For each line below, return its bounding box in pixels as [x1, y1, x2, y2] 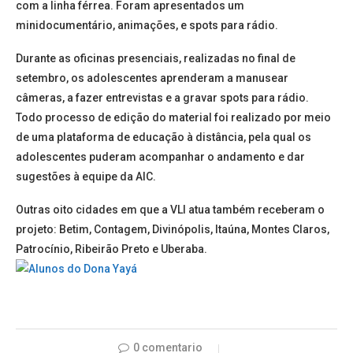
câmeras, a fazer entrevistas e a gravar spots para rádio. [16, 91, 309, 104]
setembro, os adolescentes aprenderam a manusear [16, 71, 288, 84]
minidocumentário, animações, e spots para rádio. [16, 18, 278, 32]
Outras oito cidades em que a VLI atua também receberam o [16, 203, 325, 216]
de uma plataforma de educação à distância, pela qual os [16, 130, 311, 143]
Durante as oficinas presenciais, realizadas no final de [16, 51, 295, 65]
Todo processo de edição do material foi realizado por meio [16, 110, 331, 124]
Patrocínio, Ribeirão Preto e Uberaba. [16, 242, 207, 255]
